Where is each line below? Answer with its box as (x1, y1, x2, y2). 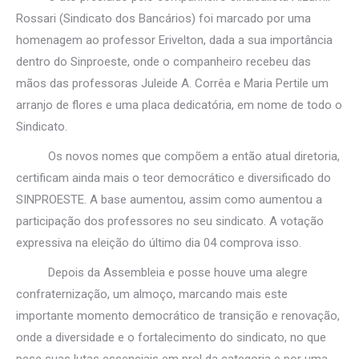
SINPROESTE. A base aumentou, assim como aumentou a (16, 192, 322, 207)
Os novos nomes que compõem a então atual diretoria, (16, 149, 340, 163)
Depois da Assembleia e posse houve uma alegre (16, 265, 308, 280)
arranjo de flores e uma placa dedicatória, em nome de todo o (16, 98, 342, 112)
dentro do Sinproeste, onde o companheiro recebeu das (16, 54, 311, 69)
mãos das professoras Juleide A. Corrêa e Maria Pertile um (16, 76, 329, 91)
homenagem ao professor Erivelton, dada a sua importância (16, 33, 333, 47)
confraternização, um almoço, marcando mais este (16, 287, 288, 301)
